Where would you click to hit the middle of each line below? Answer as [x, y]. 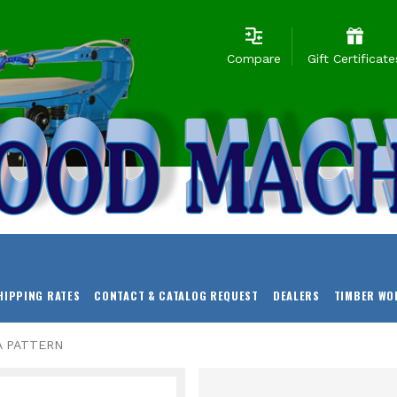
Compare [253, 59]
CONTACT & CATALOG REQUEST [176, 295]
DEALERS [296, 295]
